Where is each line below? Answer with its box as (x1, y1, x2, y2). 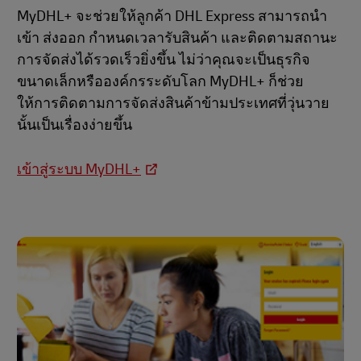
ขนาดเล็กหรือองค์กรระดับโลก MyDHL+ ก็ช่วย (17, 73, 304, 92)
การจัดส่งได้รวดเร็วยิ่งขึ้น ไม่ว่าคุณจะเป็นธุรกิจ (17, 51, 310, 70)
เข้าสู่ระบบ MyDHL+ (17, 160, 141, 180)
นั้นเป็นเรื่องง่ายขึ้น (17, 116, 132, 135)
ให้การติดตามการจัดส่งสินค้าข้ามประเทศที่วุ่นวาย (17, 94, 330, 114)
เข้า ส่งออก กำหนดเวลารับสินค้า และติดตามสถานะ (17, 29, 338, 48)
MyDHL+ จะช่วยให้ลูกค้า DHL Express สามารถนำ (17, 7, 327, 27)
